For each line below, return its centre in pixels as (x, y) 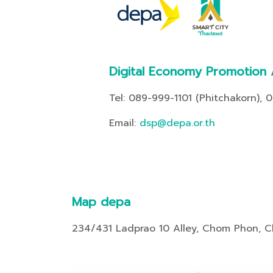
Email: (125, 123)
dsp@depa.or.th (178, 123)
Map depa (101, 202)
